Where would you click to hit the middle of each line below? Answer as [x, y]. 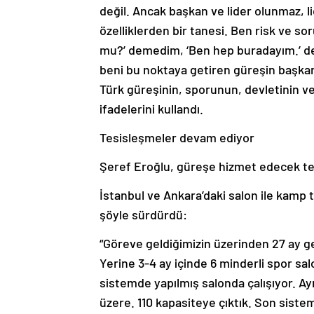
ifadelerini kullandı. [151, 109]
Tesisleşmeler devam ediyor [177, 138]
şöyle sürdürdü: [143, 215]
